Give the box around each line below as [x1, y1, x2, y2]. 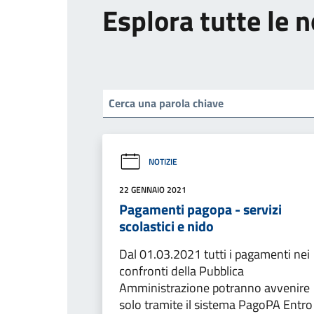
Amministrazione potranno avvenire [119, 278, 310, 297]
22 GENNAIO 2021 [119, 182, 186, 196]
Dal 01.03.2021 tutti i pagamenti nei [119, 244, 310, 264]
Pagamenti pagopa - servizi [119, 198, 282, 220]
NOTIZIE [149, 155, 177, 169]
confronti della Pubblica [119, 261, 244, 280]
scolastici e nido [119, 214, 214, 237]
